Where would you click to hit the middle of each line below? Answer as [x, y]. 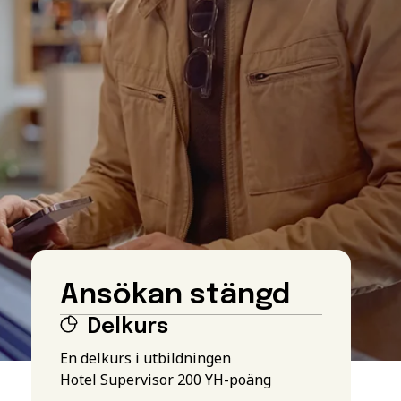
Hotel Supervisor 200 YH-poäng [165, 379]
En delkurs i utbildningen [145, 358]
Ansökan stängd [175, 295]
